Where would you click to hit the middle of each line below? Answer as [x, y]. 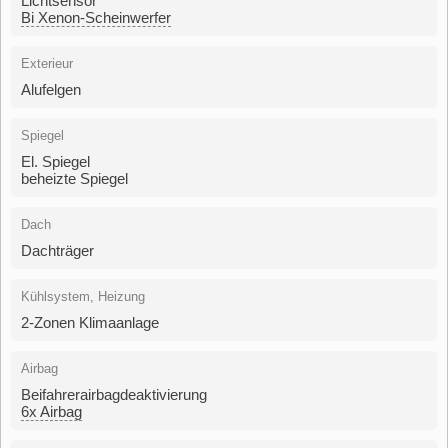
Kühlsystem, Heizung [83, 296]
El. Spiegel [55, 161]
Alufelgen [51, 89]
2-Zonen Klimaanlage [90, 322]
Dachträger [57, 250]
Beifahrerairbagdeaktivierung [114, 394]
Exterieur [47, 63]
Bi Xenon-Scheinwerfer [96, 17]
